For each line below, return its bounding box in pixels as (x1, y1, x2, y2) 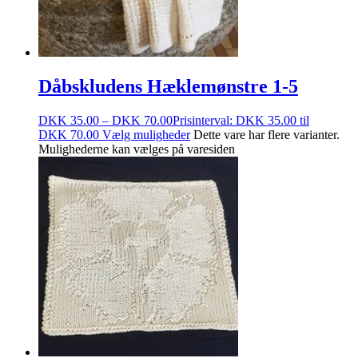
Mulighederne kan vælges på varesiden (38, 141, 235, 156)
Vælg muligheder (102, 127, 190, 141)
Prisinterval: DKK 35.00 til (173, 113, 309, 127)
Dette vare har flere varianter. (193, 127, 340, 141)
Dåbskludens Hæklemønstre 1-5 (38, 75, 298, 97)
